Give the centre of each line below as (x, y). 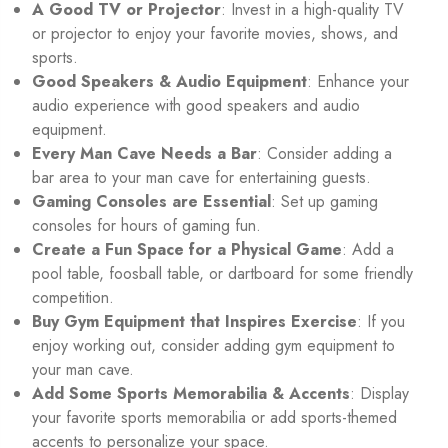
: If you (381, 322)
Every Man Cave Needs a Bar (144, 154)
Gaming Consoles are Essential (151, 202)
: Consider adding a (324, 154)
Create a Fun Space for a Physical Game (187, 250)
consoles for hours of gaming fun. (146, 226)
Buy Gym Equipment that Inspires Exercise (194, 322)
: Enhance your (358, 82)
